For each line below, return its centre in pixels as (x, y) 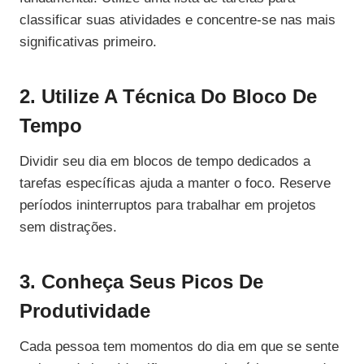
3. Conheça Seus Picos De (141, 282)
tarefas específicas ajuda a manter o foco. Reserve (175, 184)
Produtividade (85, 311)
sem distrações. (68, 227)
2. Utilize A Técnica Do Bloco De (168, 97)
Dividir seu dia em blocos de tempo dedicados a (165, 162)
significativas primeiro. (88, 42)
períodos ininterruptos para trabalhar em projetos (168, 206)
